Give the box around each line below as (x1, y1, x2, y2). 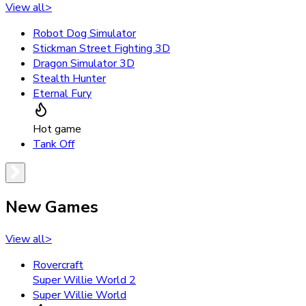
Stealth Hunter (33, 70, 106, 86)
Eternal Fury (33, 85, 92, 101)
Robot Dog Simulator (33, 25, 136, 41)
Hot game (33, 121, 81, 137)
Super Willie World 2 (33, 273, 136, 288)
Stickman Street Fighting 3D (33, 40, 170, 56)
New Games (5, 196, 98, 219)
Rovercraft (33, 258, 83, 273)
